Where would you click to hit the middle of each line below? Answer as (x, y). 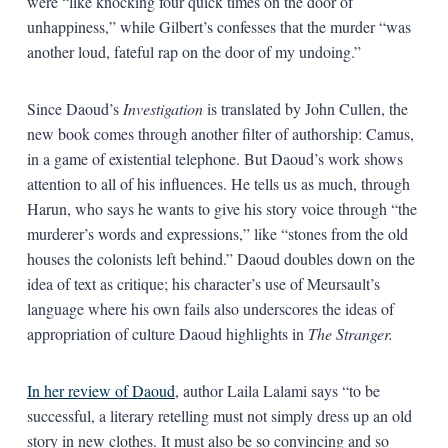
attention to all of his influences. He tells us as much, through (218, 183)
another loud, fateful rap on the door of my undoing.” (193, 51)
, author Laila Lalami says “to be (277, 390)
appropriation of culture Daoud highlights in (167, 333)
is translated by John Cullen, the (305, 108)
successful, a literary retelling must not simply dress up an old (219, 415)
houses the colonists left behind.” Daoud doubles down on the (220, 258)
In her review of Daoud (100, 390)
